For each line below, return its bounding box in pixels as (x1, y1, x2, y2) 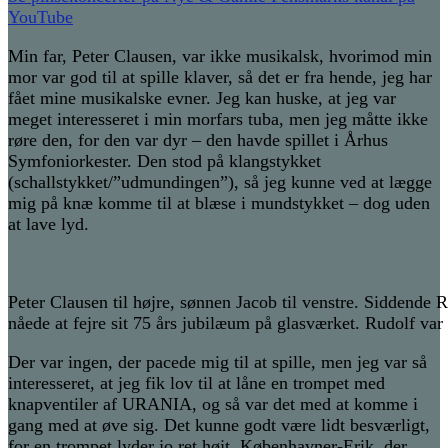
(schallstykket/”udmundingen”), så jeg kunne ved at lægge (8, 172, 432, 193)
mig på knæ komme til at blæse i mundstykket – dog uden (8, 193, 430, 214)
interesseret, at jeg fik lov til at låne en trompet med (8, 373, 385, 394)
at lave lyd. (8, 214, 89, 235)
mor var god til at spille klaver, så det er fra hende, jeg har (8, 67, 432, 88)
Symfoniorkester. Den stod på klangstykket (8, 151, 321, 172)
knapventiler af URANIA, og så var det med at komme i (8, 394, 418, 415)
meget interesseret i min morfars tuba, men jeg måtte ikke (8, 109, 428, 130)
